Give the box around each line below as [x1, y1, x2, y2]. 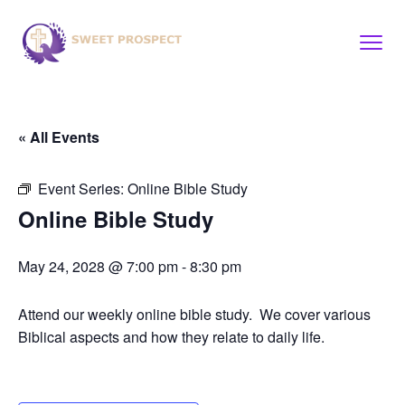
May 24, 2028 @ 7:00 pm [18, 256, 178, 277]
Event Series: [38, 178, 127, 199]
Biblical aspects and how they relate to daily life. [18, 326, 325, 347]
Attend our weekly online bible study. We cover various [18, 304, 371, 325]
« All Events [18, 127, 99, 147]
